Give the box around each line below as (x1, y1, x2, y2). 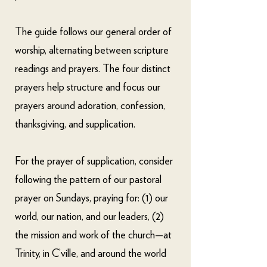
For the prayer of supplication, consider (15, 156, 173, 167)
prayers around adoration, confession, (15, 101, 165, 111)
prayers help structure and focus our (15, 82, 160, 93)
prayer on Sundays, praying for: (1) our (15, 193, 168, 204)
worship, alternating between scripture (15, 45, 169, 56)
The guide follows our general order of (15, 27, 172, 38)
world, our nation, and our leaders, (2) (15, 212, 164, 222)
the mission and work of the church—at (15, 230, 172, 241)
